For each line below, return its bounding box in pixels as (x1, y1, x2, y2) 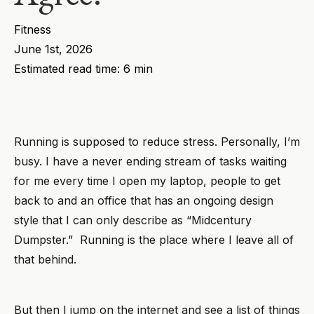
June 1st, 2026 (14, 42, 93, 56)
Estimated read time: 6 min (14, 62, 153, 76)
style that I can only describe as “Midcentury (14, 213, 252, 227)
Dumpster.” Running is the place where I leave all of (14, 233, 294, 247)
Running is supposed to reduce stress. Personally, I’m (14, 135, 300, 149)
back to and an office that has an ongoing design (14, 193, 273, 207)
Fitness (14, 22, 51, 36)
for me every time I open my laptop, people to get (14, 174, 280, 188)
